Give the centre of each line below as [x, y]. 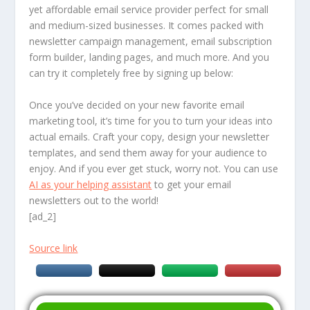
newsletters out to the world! [94, 200]
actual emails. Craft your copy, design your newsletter [149, 136]
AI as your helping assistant [91, 184]
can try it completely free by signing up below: [131, 73]
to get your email [192, 184]
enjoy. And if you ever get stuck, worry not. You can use [154, 168]
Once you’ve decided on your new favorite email [137, 104]
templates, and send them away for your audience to [148, 152]
